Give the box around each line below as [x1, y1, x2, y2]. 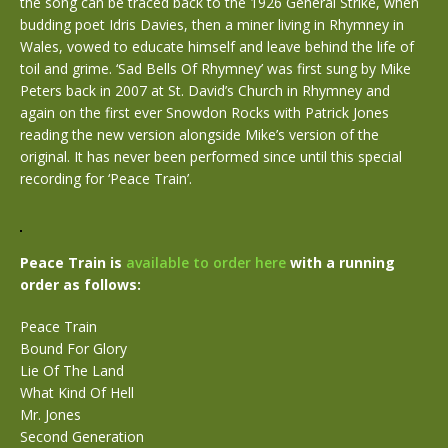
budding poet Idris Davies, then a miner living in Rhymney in [20, 14, 404, 34]
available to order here [126, 252, 286, 272]
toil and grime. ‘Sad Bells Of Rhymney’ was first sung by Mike [20, 58, 411, 78]
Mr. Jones [20, 404, 81, 424]
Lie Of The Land [20, 360, 124, 380]
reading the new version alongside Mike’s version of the [20, 124, 379, 144]
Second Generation [20, 426, 144, 446]
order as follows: [20, 274, 141, 294]
